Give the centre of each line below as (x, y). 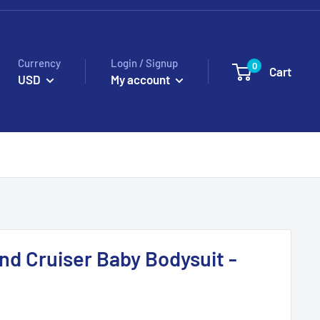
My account (141, 79)
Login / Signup (144, 62)
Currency (39, 62)
